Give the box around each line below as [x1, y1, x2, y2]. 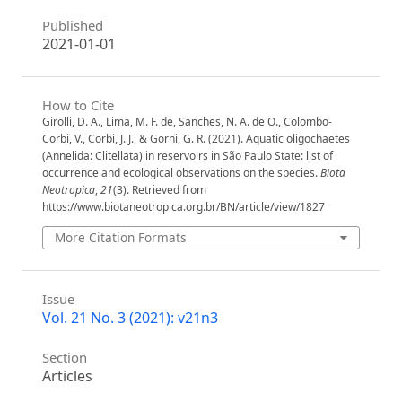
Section [41, 347, 87, 366]
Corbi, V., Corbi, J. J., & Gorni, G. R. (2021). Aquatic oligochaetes [41, 131, 350, 147]
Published [41, 16, 103, 35]
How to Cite [41, 96, 114, 115]
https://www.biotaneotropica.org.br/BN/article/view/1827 [41, 199, 325, 215]
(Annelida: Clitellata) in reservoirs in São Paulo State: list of [41, 148, 333, 164]
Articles [41, 365, 92, 386]
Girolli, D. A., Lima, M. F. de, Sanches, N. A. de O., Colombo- [41, 114, 332, 130]
